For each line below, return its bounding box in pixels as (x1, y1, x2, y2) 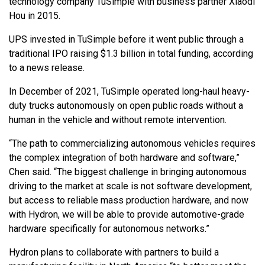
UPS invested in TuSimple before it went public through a (9, 34, 244, 46)
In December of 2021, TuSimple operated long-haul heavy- (9, 86, 250, 98)
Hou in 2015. (9, 10, 60, 22)
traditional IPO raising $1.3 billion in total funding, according (9, 48, 253, 60)
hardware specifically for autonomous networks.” (9, 223, 209, 235)
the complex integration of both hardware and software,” (9, 152, 240, 164)
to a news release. (9, 62, 85, 74)
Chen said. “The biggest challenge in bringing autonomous (9, 166, 247, 178)
